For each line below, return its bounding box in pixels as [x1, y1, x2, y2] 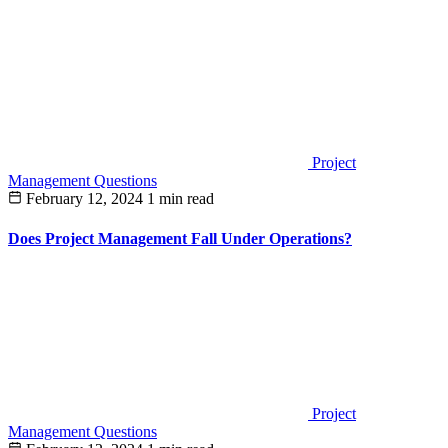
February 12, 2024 [22, 190, 147, 208]
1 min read [147, 190, 214, 208]
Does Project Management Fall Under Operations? [8, 229, 352, 247]
